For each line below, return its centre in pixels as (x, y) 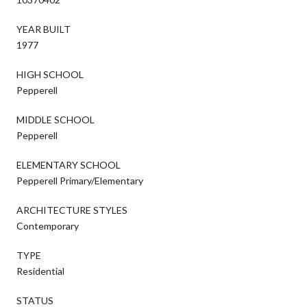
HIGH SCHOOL (50, 74)
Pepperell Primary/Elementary (80, 180)
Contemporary (48, 225)
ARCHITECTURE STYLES (72, 210)
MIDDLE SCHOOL (56, 119)
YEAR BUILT (44, 29)
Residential (40, 271)
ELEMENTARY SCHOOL (69, 164)
